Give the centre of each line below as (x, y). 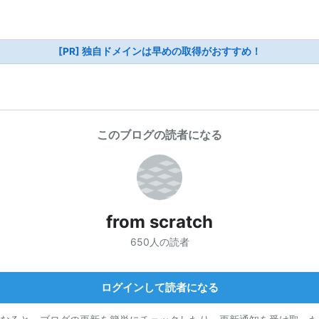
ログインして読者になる (159, 287)
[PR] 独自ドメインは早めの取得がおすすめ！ (159, 51)
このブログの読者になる (159, 135)
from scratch (159, 222)
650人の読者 (159, 241)
